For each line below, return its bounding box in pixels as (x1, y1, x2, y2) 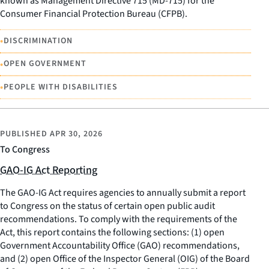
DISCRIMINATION (4, 34, 73, 47)
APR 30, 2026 (50, 127, 103, 140)
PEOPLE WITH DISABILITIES (4, 80, 118, 93)
